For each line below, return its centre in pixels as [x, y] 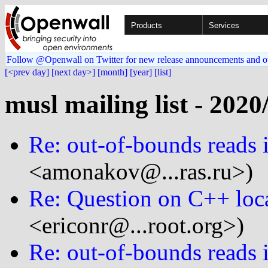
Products [147, 25]
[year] [141, 72]
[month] [112, 72]
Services [224, 25]
